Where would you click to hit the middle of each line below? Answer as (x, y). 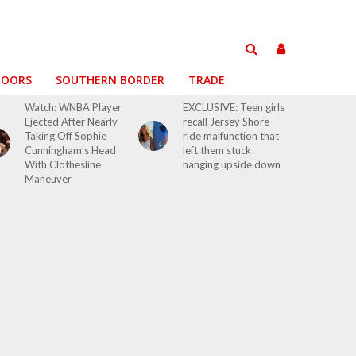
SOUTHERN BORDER (110, 80)
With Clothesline (63, 164)
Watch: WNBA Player (74, 107)
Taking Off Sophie (66, 136)
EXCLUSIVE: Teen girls (234, 107)
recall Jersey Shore (226, 122)
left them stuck (217, 150)
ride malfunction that (231, 136)
